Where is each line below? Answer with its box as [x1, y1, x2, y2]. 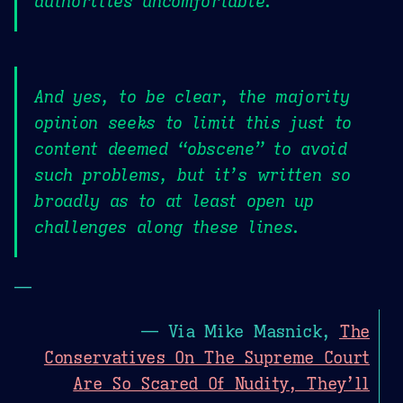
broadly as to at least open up [34, 189, 314, 211]
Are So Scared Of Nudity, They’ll [73, 372, 370, 395]
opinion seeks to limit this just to [34, 111, 352, 133]
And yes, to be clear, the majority [34, 85, 350, 107]
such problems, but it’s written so [34, 163, 351, 185]
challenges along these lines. [34, 215, 300, 237]
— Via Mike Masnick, [141, 320, 339, 343]
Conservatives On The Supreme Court [43, 346, 370, 369]
